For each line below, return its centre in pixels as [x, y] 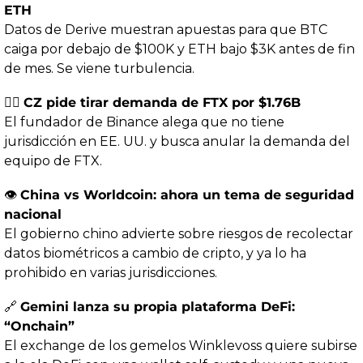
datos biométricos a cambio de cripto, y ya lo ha [155, 254]
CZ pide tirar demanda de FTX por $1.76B [162, 103]
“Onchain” [39, 327]
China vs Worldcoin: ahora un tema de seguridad [187, 195]
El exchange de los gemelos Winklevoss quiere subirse [181, 346]
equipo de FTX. [53, 161]
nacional [33, 215]
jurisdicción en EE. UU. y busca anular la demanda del [177, 142]
